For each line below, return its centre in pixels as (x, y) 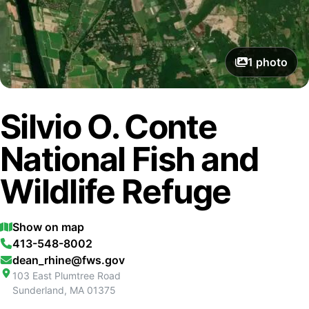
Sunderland (38, 290)
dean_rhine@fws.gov (68, 260)
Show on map (48, 227)
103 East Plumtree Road (66, 276)
